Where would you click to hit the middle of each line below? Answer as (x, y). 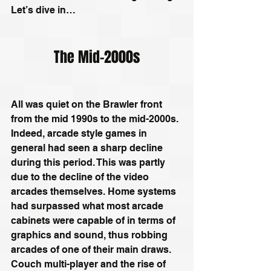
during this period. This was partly (89, 162)
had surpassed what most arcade (88, 206)
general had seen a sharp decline (88, 148)
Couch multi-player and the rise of (90, 264)
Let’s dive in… (43, 10)
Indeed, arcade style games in (80, 133)
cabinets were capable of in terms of (94, 220)
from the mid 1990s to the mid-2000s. (96, 119)
